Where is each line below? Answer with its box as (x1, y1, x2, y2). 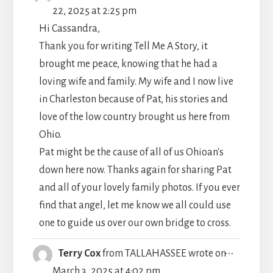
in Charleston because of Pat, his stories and (38, 93, 228, 105)
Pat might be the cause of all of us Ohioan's (38, 146, 224, 158)
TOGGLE (233, 246, 271, 255)
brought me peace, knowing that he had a (38, 58, 218, 69)
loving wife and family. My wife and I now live (38, 76, 233, 87)
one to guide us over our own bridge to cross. (38, 217, 231, 229)
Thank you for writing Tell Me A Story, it (38, 40, 208, 52)
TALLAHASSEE (124, 247, 186, 259)
